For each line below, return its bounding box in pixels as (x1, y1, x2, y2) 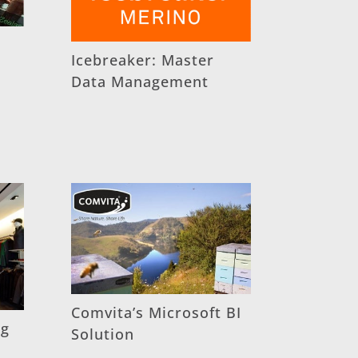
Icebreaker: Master (71, 50, 215, 70)
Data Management (71, 71, 209, 91)
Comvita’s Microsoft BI (71, 302, 242, 322)
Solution (71, 324, 135, 344)
